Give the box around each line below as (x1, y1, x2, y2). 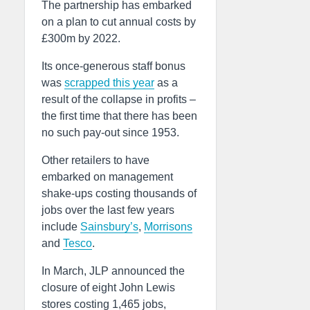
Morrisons (144, 221, 192, 233)
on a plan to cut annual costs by (42, 16, 196, 28)
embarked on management (42, 171, 173, 183)
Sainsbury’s (80, 221, 138, 233)
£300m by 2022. (42, 33, 120, 45)
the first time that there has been (42, 110, 197, 122)
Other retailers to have (42, 154, 149, 167)
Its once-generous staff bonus (42, 60, 185, 73)
